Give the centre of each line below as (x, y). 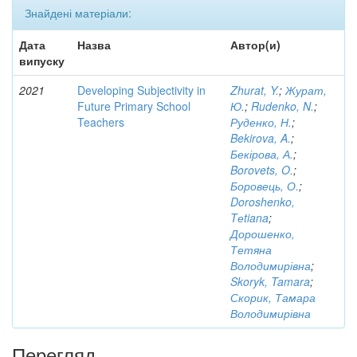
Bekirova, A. (261, 138)
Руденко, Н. (261, 122)
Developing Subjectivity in (141, 90)
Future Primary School (134, 106)
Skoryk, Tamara (270, 281)
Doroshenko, (263, 202)
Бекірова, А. (262, 154)
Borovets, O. (262, 170)
